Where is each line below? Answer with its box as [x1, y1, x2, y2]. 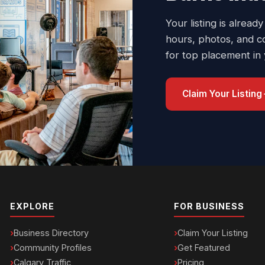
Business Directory [13, 228, 89, 238]
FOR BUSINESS [173, 201, 244, 211]
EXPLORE [9, 201, 54, 211]
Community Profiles [13, 243, 92, 253]
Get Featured [177, 243, 230, 253]
